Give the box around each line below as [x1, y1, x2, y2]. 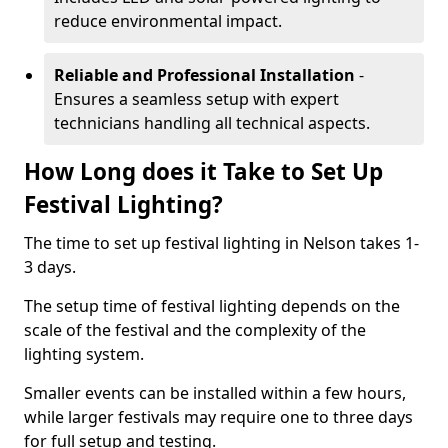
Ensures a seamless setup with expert [54, 88, 339, 110]
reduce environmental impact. [54, 10, 282, 32]
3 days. [24, 256, 76, 278]
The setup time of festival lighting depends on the [24, 295, 400, 317]
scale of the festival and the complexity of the [24, 319, 366, 341]
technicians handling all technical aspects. [54, 112, 370, 134]
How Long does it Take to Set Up [24, 156, 383, 187]
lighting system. [24, 343, 148, 365]
